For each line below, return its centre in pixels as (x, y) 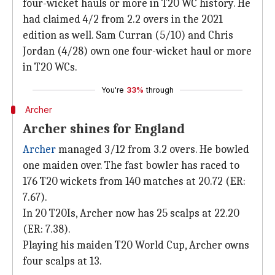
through (160, 90)
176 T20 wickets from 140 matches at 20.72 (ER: (134, 181)
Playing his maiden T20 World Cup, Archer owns (136, 245)
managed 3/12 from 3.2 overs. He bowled (153, 149)
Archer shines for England (104, 129)
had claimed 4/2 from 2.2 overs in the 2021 (123, 19)
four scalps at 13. (62, 261)
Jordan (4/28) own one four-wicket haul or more (137, 51)
